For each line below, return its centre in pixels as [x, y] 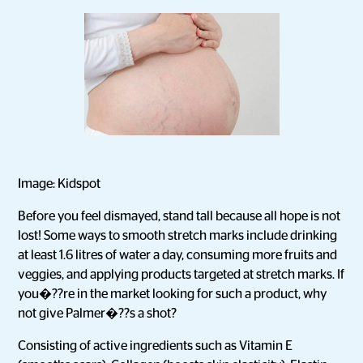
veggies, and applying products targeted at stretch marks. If [181, 275]
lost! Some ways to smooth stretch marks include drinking [178, 236]
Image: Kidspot [60, 184]
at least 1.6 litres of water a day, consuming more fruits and [178, 255]
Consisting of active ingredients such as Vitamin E [156, 346]
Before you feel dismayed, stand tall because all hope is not [179, 216]
